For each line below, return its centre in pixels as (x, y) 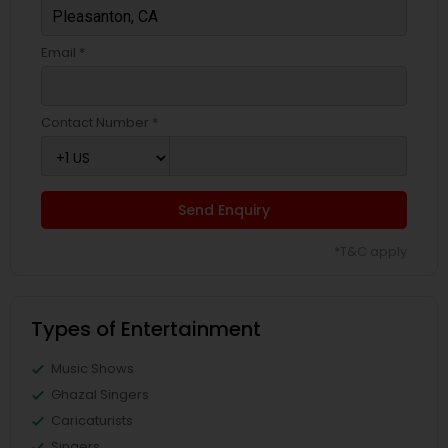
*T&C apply (370, 251)
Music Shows (92, 368)
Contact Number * (99, 122)
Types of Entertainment (146, 329)
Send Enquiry (224, 210)
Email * (63, 52)
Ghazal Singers (100, 394)
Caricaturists (92, 420)
